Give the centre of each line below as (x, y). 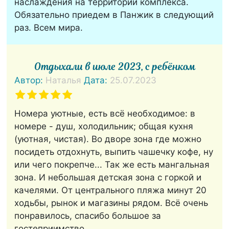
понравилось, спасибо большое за (88, 215)
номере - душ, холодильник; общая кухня (104, 126)
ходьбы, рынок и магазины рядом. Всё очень (111, 203)
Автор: (30, 80)
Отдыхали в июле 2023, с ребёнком (114, 66)
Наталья (64, 80)
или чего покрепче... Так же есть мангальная (112, 164)
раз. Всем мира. (49, 27)
